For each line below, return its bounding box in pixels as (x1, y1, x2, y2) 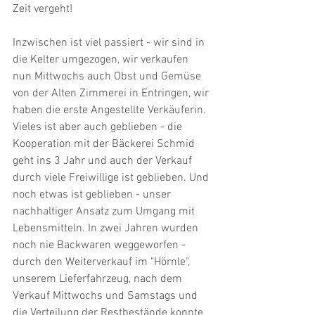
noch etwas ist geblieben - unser (13, 187, 174, 202)
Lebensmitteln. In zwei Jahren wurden (13, 221, 201, 236)
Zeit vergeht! (13, 1, 72, 16)
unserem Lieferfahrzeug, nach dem (13, 271, 185, 286)
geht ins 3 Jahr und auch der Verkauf (13, 153, 195, 168)
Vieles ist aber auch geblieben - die (13, 120, 185, 134)
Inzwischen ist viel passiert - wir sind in (13, 35, 207, 50)
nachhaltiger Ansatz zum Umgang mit (13, 204, 198, 219)
